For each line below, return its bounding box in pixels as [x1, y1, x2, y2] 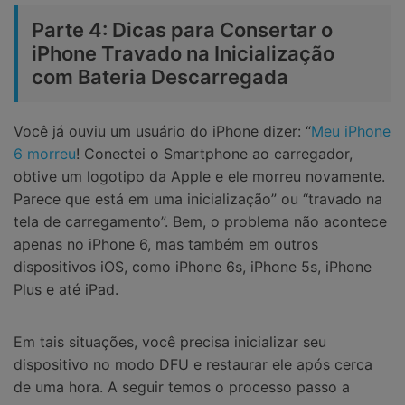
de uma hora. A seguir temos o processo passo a [14, 377, 350, 396]
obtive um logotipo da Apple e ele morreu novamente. [14, 167, 385, 186]
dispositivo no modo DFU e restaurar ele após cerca [14, 354, 372, 373]
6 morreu [14, 145, 76, 164]
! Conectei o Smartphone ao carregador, [76, 145, 353, 164]
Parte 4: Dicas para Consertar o [32, 18, 333, 42]
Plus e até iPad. [14, 280, 118, 299]
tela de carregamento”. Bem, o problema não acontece [14, 212, 387, 231]
